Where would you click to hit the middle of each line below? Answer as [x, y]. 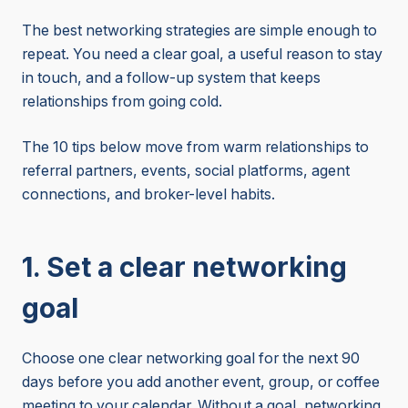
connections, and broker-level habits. [148, 195]
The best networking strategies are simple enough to [199, 31]
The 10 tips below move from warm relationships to [195, 148]
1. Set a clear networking [184, 267]
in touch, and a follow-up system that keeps [171, 78]
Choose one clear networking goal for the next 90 [191, 359]
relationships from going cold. [122, 102]
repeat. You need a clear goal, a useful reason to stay [202, 55]
